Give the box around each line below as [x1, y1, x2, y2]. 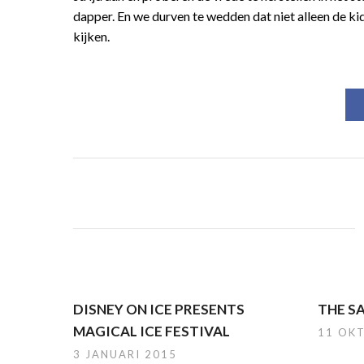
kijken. [73, 28, 110, 44]
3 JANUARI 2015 [73, 348, 177, 361]
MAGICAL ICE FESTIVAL [73, 323, 230, 340]
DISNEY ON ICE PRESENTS [73, 301, 245, 318]
